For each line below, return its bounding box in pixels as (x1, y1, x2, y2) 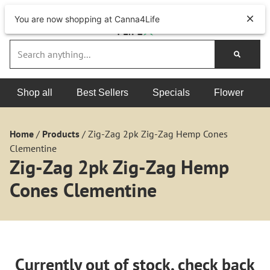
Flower (214, 87, 243, 98)
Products (42, 128, 80, 140)
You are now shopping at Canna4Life (14, 14, 160, 24)
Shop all (17, 87, 52, 98)
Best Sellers (77, 87, 128, 98)
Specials (152, 87, 190, 98)
